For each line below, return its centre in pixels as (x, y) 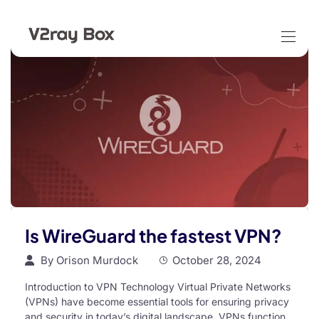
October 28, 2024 (217, 261)
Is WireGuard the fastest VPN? (153, 236)
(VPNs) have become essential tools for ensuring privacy (157, 302)
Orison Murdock (97, 261)
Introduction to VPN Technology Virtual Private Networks (158, 287)
